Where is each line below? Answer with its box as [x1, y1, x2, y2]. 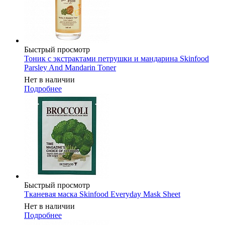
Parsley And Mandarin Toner [24, 63, 116, 72]
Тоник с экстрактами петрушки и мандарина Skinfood [24, 54, 209, 63]
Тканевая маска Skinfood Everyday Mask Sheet [24, 190, 180, 199]
